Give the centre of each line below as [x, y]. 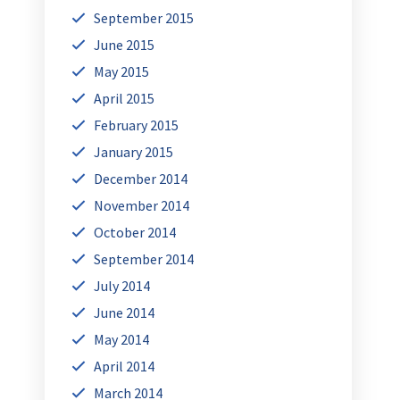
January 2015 [134, 152]
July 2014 [122, 286]
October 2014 [135, 233]
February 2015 [137, 125]
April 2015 [125, 99]
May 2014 [122, 340]
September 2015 [144, 18]
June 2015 [125, 45]
